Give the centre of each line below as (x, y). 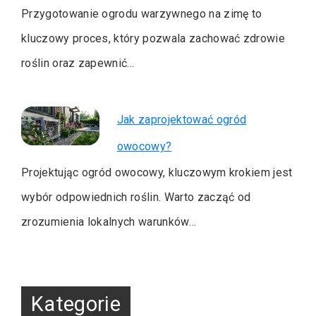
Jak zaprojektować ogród (182, 119)
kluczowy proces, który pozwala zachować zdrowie (153, 38)
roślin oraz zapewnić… (78, 63)
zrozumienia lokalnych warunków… (109, 221)
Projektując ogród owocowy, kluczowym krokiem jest (157, 172)
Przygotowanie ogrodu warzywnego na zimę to (142, 13)
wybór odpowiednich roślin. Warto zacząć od (136, 197)
